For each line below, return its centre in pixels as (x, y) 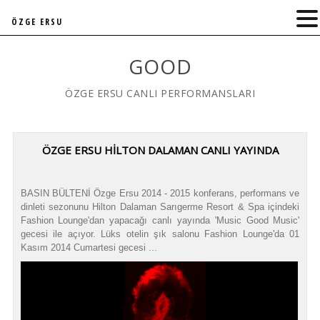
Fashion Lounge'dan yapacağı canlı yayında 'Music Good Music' (160, 220)
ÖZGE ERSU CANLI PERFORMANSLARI (160, 93)
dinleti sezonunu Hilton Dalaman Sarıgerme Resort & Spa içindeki (160, 207)
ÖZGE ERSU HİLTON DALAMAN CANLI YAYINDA (160, 150)
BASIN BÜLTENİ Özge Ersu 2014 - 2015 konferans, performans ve (160, 193)
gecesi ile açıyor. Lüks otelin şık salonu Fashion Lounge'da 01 (160, 234)
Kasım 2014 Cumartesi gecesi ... (89, 247)
